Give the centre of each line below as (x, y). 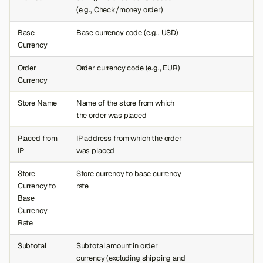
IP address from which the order (129, 139)
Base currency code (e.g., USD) (127, 33)
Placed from (38, 139)
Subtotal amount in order (117, 246)
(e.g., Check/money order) (119, 10)
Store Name (37, 103)
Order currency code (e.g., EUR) (128, 68)
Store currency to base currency (129, 174)
